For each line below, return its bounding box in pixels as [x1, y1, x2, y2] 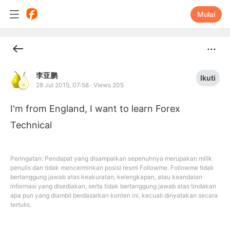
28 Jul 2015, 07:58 [36, 81, 89, 89]
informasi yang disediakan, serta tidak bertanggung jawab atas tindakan [10, 182, 216, 190]
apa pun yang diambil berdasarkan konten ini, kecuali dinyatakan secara [10, 191, 218, 199]
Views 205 [93, 81, 124, 89]
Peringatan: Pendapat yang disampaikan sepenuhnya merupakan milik [10, 155, 212, 162]
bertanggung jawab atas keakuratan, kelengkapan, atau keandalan [10, 173, 202, 181]
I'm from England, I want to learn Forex [10, 103, 180, 114]
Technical [10, 120, 52, 130]
